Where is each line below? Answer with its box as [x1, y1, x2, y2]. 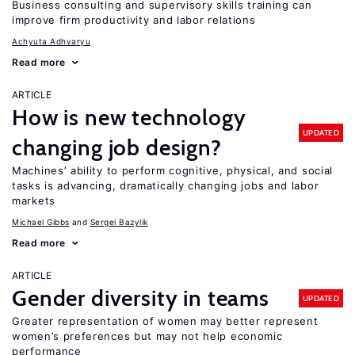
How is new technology [12, 104, 246, 131]
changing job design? [12, 134, 222, 161]
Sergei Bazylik [90, 217, 148, 227]
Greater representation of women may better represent [12, 315, 319, 327]
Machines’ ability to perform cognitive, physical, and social [12, 164, 334, 177]
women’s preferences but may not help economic [12, 330, 283, 342]
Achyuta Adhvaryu [12, 36, 90, 46]
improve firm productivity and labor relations [12, 13, 256, 26]
